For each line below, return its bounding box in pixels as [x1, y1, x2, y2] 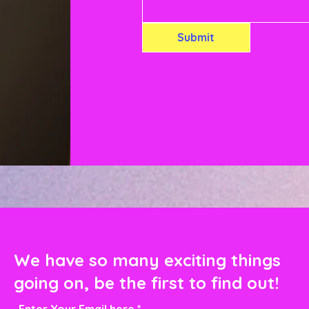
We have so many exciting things [14, 250, 281, 270]
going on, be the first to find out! [14, 272, 279, 293]
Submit [177, 30, 215, 44]
